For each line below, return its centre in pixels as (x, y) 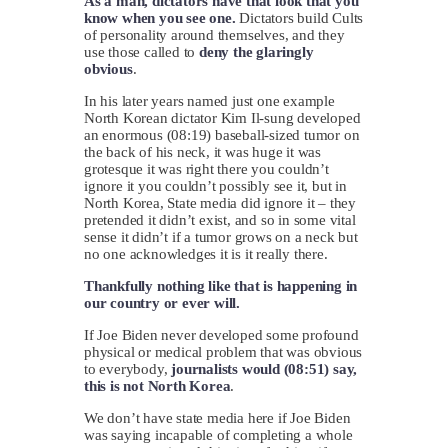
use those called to (142, 51)
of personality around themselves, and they (214, 34)
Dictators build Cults (301, 17)
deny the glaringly (256, 51)
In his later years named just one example (209, 100)
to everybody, (126, 368)
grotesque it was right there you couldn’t (206, 168)
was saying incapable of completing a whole (218, 434)
